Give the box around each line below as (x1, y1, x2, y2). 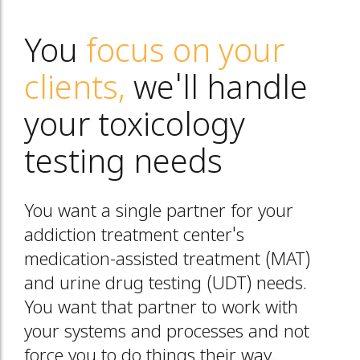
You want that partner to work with (24, 298, 298, 320)
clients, (24, 71, 125, 111)
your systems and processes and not (24, 322, 309, 344)
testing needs (24, 145, 223, 185)
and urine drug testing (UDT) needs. (24, 274, 307, 296)
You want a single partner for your (24, 202, 293, 223)
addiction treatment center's (24, 226, 244, 247)
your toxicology (24, 108, 245, 148)
